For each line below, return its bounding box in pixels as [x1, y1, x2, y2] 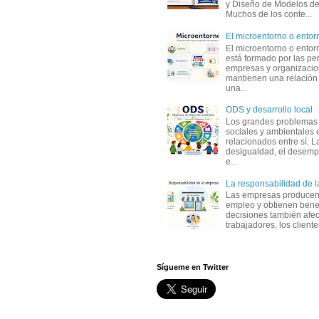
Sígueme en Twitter [157, 263, 229, 271]
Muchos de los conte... [225, 9, 312, 20]
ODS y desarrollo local [225, 105, 313, 115]
